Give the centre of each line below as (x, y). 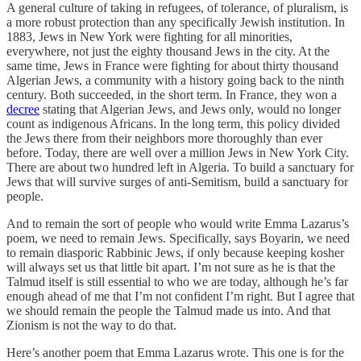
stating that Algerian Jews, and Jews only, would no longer (190, 109)
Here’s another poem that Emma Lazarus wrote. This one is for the (175, 352)
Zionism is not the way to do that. (91, 325)
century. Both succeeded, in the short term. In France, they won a (172, 94)
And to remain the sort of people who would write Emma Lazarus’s (178, 223)
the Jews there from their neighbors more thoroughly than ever (164, 138)
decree (23, 109)
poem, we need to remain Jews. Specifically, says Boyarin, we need (178, 238)
